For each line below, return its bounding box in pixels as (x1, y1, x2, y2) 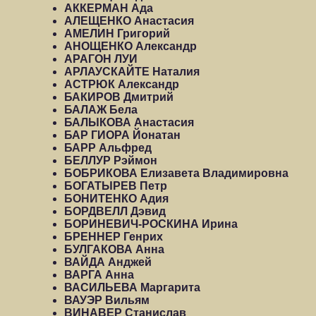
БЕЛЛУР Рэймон (64, 154, 157, 166)
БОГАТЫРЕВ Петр (64, 180, 167, 192)
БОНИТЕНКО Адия (64, 193, 169, 205)
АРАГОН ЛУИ (64, 53, 138, 65)
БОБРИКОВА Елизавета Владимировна (64, 167, 288, 179)
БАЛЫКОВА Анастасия (64, 116, 194, 128)
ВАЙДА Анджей (64, 256, 152, 268)
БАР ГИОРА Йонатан (64, 129, 181, 141)
